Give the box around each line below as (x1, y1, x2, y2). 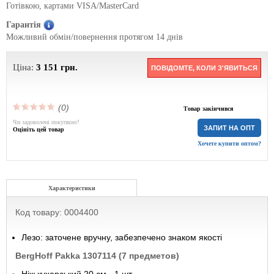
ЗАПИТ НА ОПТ (204, 124, 255, 131)
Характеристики (48, 185, 95, 191)
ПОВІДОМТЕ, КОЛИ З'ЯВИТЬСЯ (151, 64, 257, 72)
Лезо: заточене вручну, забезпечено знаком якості (21, 232, 222, 242)
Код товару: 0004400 (15, 207, 98, 217)
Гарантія (6, 20, 41, 29)
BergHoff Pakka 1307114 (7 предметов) (15, 251, 179, 261)
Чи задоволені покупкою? (13, 119, 79, 125)
